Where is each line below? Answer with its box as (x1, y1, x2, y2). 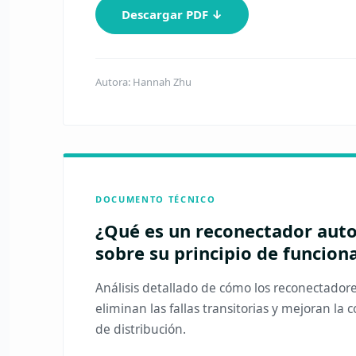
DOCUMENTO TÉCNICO (95, 193, 216, 205)
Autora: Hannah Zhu (95, 75, 192, 89)
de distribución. (95, 320, 187, 338)
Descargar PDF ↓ (122, 6, 223, 22)
